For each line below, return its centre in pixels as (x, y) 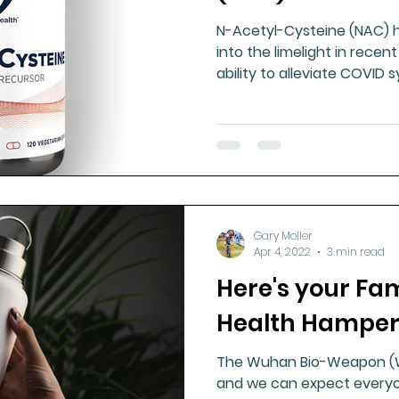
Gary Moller (283, 235)
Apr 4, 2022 (282, 252)
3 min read (356, 252)
